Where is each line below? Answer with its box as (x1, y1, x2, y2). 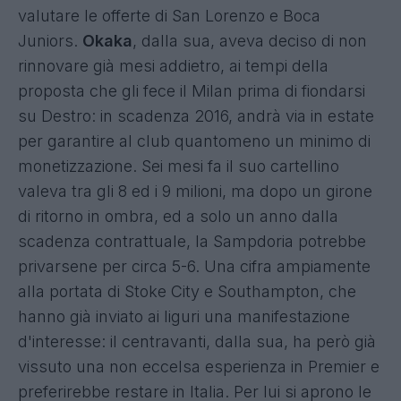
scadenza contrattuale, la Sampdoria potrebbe (18, 231, 366, 251)
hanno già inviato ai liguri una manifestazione (18, 306, 350, 326)
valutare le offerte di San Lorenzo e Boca (18, 5, 320, 25)
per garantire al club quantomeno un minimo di (18, 131, 371, 150)
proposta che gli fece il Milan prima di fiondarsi (18, 81, 365, 100)
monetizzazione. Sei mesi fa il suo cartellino (18, 156, 339, 175)
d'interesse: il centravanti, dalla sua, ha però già (18, 331, 376, 351)
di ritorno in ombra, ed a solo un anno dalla (18, 206, 338, 226)
